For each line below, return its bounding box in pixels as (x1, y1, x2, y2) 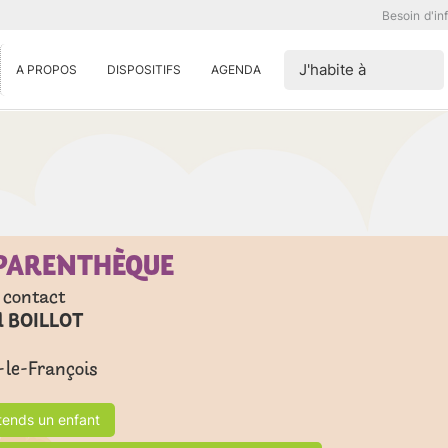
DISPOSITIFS (107, 62, 181, 77)
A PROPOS (16, 62, 77, 77)
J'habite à (298, 60, 366, 79)
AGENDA (211, 62, 261, 77)
